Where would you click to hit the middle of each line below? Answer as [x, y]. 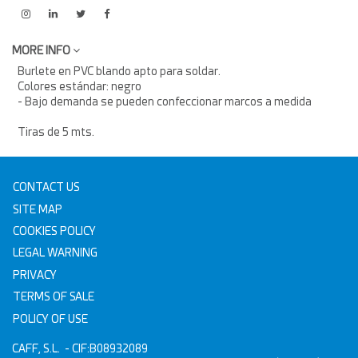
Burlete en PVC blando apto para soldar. [119, 72]
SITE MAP [38, 209]
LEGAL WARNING [56, 253]
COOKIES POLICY [55, 231]
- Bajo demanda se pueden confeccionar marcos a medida [165, 102]
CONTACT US [47, 187]
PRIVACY [35, 274]
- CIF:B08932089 [105, 348]
